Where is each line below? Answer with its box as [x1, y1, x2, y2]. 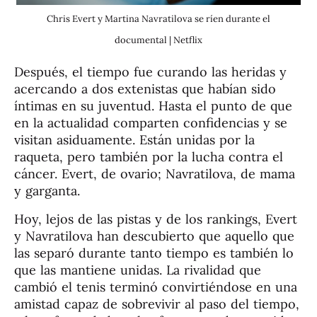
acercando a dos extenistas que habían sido [14, 80, 276, 97]
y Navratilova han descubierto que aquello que [14, 227, 294, 244]
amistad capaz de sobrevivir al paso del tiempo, [14, 295, 299, 312]
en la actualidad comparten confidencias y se [14, 114, 287, 131]
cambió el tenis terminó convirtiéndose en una [14, 278, 297, 295]
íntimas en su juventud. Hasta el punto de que [14, 97, 292, 114]
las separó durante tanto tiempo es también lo [14, 244, 294, 261]
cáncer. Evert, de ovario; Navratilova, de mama [14, 165, 295, 182]
